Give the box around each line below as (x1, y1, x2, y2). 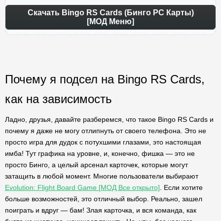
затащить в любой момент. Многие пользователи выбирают (5, 172, 198, 180)
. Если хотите (160, 184, 203, 191)
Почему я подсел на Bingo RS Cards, (5, 73, 205, 86)
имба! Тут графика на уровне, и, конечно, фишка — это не (5, 149, 195, 157)
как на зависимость (5, 92, 112, 106)
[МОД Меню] (87, 17, 134, 26)
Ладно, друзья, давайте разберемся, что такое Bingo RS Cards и (5, 115, 214, 123)
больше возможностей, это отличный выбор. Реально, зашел (5, 195, 202, 203)
